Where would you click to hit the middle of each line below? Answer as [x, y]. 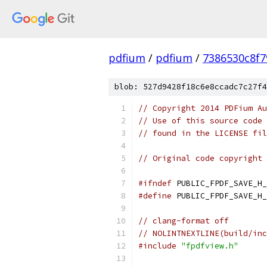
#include [157, 246]
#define [155, 196]
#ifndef [155, 183]
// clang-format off [184, 221]
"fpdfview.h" [210, 246]
